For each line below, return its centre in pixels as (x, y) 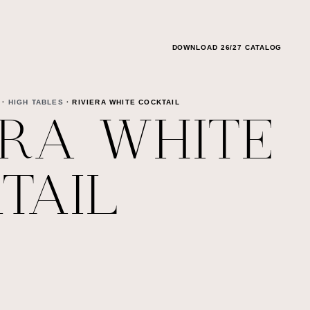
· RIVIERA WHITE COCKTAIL (121, 102)
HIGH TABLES (36, 102)
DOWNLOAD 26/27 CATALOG (227, 47)
